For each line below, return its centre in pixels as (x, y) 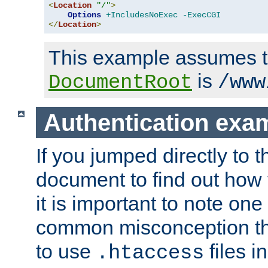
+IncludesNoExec (142, 15)
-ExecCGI (202, 15)
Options (84, 15)
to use (66, 252)
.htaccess (150, 253)
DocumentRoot (120, 83)
